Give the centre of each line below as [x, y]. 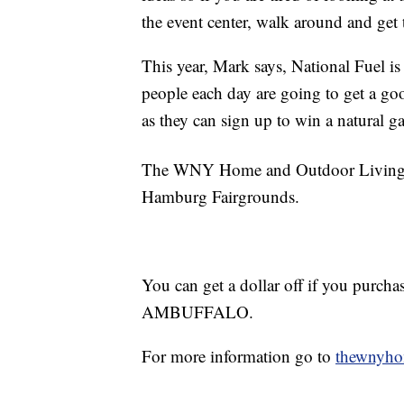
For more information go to [239, 356]
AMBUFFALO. [197, 312]
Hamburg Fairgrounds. [220, 197]
